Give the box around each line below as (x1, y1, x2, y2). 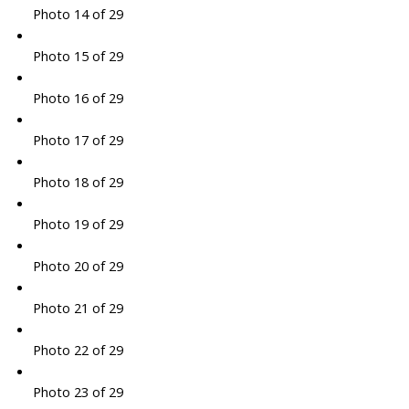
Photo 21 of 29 (32, 299, 123, 318)
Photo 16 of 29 (32, 89, 123, 108)
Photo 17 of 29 (32, 131, 123, 150)
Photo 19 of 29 (32, 215, 123, 234)
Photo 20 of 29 (32, 257, 123, 276)
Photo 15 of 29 (32, 47, 123, 66)
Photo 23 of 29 (32, 383, 123, 402)
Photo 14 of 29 (32, 5, 123, 24)
